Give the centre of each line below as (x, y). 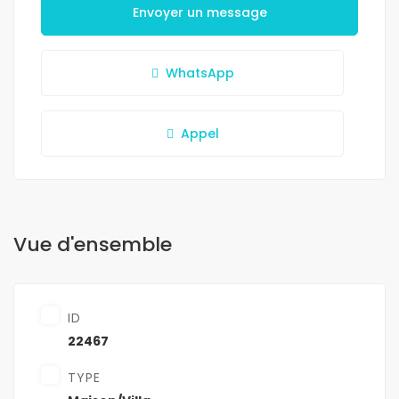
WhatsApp (199, 73)
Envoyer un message (199, 13)
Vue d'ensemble (93, 245)
